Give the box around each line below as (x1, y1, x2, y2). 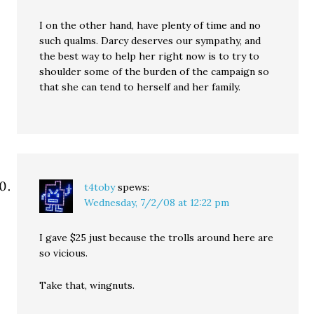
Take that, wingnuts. (39, 279, 135, 292)
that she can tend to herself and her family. (39, 81, 241, 93)
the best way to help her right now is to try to (39, 50, 260, 62)
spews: (118, 181, 150, 193)
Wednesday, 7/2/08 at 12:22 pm (84, 196, 230, 209)
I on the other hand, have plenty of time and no (39, 19, 261, 32)
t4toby (84, 181, 116, 193)
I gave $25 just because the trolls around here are (39, 231, 274, 244)
